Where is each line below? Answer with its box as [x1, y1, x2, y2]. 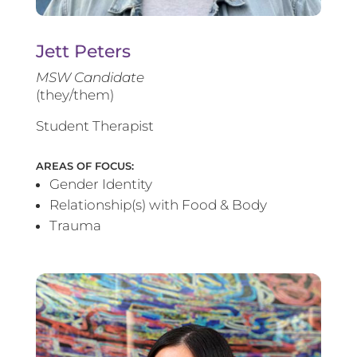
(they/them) [35, 87, 114, 104]
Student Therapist [35, 118, 154, 135]
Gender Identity [49, 176, 152, 193]
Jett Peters [35, 41, 131, 63]
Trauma [49, 218, 101, 234]
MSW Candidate [35, 69, 144, 86]
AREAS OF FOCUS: [35, 159, 134, 173]
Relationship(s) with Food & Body [49, 197, 267, 214]
